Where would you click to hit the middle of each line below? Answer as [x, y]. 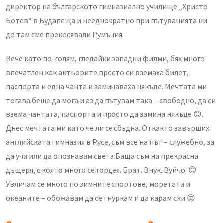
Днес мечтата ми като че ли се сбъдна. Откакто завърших [108, 128]
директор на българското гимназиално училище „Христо [107, 6]
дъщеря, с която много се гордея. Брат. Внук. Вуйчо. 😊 [101, 169]
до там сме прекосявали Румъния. [65, 34]
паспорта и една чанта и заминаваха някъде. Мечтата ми [106, 86]
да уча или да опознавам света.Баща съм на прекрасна [102, 156]
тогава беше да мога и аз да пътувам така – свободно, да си [111, 100]
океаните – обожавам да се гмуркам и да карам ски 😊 [101, 197]
